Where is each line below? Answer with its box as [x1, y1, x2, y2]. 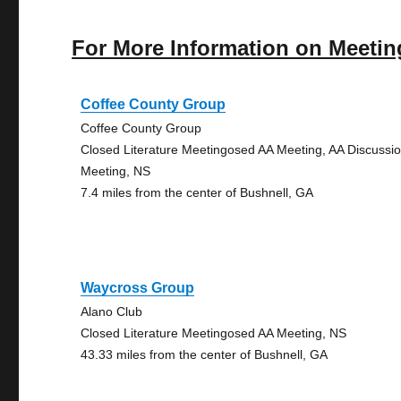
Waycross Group [81, 280, 195, 295]
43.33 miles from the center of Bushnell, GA [81, 347, 328, 362]
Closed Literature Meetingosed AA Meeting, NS [81, 326, 347, 340]
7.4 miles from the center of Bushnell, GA [81, 185, 314, 200]
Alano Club [81, 304, 143, 319]
